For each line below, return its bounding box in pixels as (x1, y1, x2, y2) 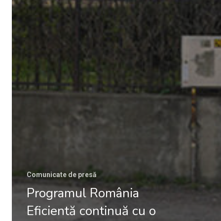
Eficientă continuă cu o (27, 202, 156, 220)
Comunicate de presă (27, 170, 97, 179)
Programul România (27, 184, 139, 202)
